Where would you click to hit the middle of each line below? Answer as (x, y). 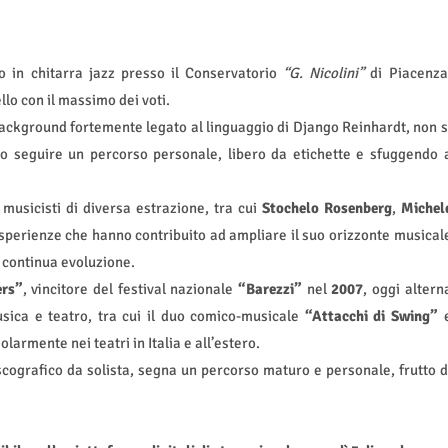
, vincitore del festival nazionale (130, 289)
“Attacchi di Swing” (371, 316)
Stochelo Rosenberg (326, 208)
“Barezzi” (269, 289)
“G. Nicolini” (324, 73)
